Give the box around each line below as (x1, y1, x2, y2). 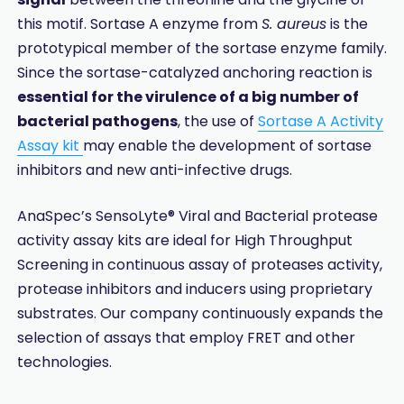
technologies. (16, 351, 112, 372)
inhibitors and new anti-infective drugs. (16, 159, 292, 180)
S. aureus (261, 13, 326, 34)
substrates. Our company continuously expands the (16, 302, 383, 324)
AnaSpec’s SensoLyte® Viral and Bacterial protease (16, 205, 378, 226)
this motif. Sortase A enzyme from (16, 13, 262, 34)
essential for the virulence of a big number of (16, 86, 359, 107)
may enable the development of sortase (82, 134, 372, 156)
